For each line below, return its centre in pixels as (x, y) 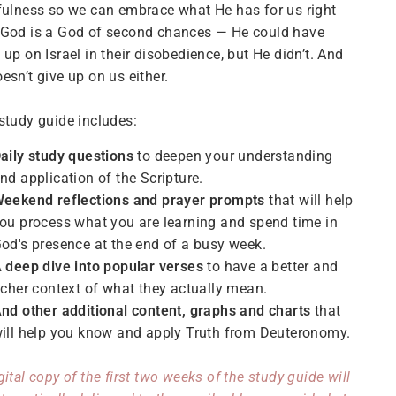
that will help (311, 200)
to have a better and (273, 267)
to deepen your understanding (235, 156)
